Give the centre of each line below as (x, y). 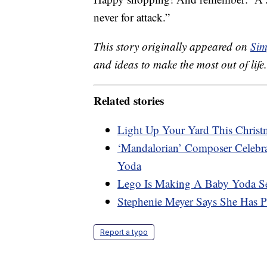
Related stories (129, 100)
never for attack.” (132, 17)
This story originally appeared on (172, 46)
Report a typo (124, 232)
